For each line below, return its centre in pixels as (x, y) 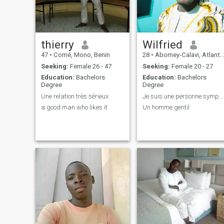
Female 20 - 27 (191, 66)
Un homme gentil (166, 107)
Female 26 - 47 (90, 66)
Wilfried (162, 45)
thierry (57, 45)
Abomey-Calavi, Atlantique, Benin (186, 55)
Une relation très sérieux (74, 96)
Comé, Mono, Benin (81, 55)
